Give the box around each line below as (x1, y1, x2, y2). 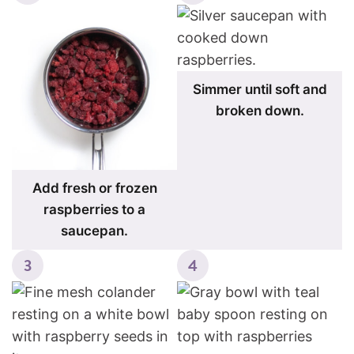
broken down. (215, 103, 304, 119)
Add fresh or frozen (32, 180, 157, 196)
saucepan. (61, 223, 128, 239)
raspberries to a (43, 201, 145, 217)
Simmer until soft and (192, 81, 327, 97)
